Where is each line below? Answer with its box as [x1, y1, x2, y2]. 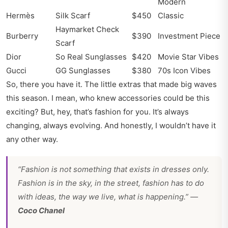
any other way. [6, 134, 58, 145]
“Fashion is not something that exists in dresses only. [18, 164, 209, 175]
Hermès [6, 11, 35, 21]
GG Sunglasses [55, 66, 110, 76]
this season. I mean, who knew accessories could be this [6, 93, 210, 103]
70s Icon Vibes [158, 66, 211, 76]
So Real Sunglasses [55, 52, 127, 62]
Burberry [6, 31, 38, 41]
